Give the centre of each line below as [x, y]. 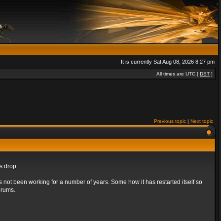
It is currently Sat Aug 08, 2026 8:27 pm [168, 62]
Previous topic [170, 121]
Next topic [202, 121]
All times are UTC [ [178, 74]
